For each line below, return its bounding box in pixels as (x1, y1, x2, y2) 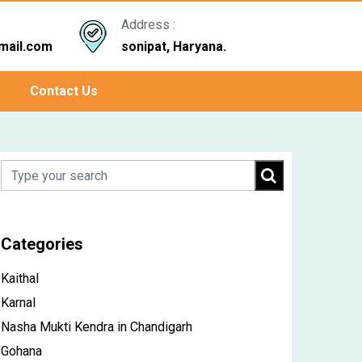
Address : (120, 16, 175, 32)
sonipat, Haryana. (120, 38, 226, 54)
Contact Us (29, 83, 98, 99)
